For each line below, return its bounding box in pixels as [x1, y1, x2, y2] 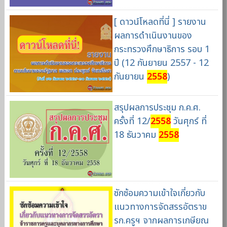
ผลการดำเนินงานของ [113, 29, 192, 43]
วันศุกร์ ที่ [170, 114, 207, 128]
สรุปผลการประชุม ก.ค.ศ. [113, 100, 201, 115]
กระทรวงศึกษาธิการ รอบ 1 [113, 43, 210, 57]
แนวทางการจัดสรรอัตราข [113, 200, 207, 214]
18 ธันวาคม [113, 128, 159, 142]
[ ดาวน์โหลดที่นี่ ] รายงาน [113, 15, 206, 29]
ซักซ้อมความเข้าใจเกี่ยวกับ [113, 186, 205, 200]
